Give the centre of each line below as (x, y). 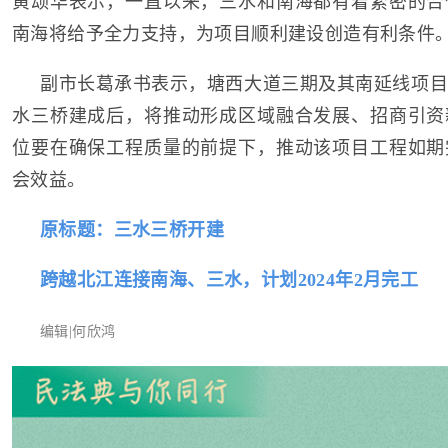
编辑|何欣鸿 (78, 331)
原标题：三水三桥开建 (132, 229)
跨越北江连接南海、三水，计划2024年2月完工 (229, 279)
